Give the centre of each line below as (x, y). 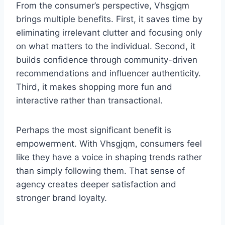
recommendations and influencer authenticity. (108, 74)
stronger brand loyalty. (62, 198)
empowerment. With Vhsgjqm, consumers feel (109, 144)
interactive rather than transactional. (89, 101)
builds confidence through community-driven (107, 60)
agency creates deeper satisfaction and (96, 185)
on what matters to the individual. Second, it (106, 46)
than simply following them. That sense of (100, 171)
